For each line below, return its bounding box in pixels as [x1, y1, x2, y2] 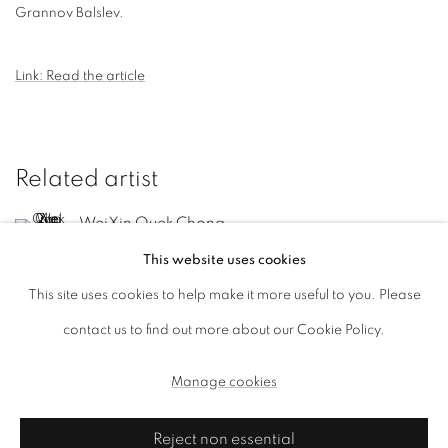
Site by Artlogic [229, 421, 324, 435]
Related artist [15, 167, 158, 191]
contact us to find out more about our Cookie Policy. [63, 322, 385, 337]
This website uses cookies [142, 252, 306, 267]
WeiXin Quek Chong [79, 214, 225, 231]
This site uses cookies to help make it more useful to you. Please [27, 287, 421, 302]
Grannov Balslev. [15, 6, 124, 20]
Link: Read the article [15, 69, 145, 83]
